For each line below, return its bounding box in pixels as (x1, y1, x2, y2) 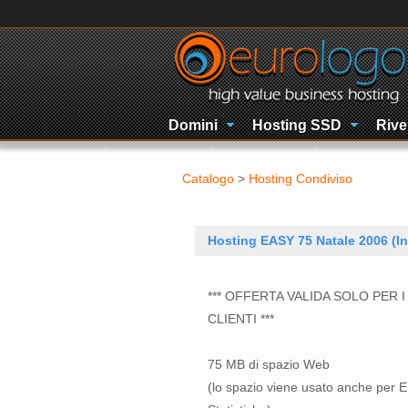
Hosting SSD (252, 117, 342, 133)
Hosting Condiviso (249, 171, 352, 186)
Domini (168, 117, 218, 133)
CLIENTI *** (208, 311, 274, 326)
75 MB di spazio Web (208, 357, 330, 372)
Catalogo (182, 171, 234, 186)
